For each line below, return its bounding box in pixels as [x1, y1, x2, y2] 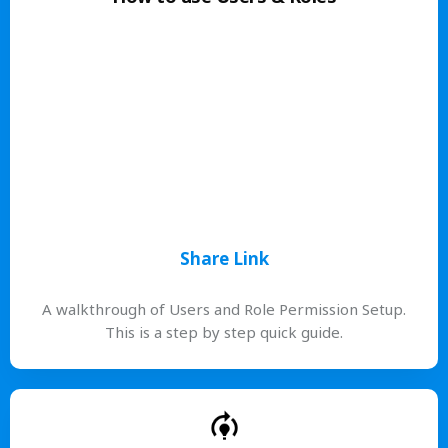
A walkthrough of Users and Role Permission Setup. [42, 299, 406, 320]
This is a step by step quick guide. [105, 322, 343, 343]
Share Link [179, 246, 269, 270]
